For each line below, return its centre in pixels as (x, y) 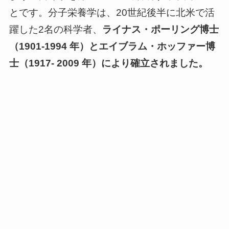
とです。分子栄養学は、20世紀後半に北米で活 (112, 13)
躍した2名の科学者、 (55, 30)
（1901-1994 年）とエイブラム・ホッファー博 (112, 47)
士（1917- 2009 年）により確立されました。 (108, 63)
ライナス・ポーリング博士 (160, 30)
